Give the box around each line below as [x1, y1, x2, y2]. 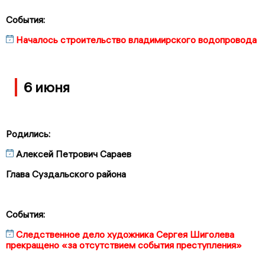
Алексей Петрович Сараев [16, 147, 131, 160]
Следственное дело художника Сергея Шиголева [16, 228, 234, 240]
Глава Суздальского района [6, 167, 126, 180]
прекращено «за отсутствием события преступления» [6, 238, 242, 251]
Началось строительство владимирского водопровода [16, 34, 257, 46]
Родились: [6, 127, 50, 140]
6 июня [24, 77, 70, 96]
